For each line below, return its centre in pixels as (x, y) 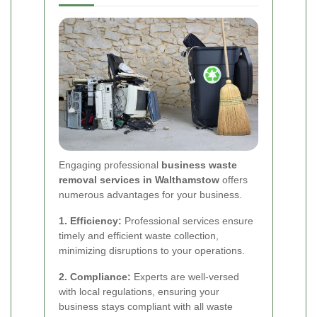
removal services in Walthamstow (139, 179)
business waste (199, 165)
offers (234, 179)
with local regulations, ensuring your (139, 291)
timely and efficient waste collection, (139, 235)
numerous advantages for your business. (150, 194)
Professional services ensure (188, 220)
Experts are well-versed (185, 276)
